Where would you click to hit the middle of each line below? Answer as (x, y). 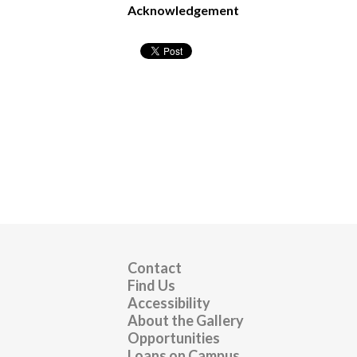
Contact (155, 267)
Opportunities (174, 337)
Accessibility (169, 302)
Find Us (151, 285)
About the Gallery (186, 320)
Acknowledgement (183, 10)
